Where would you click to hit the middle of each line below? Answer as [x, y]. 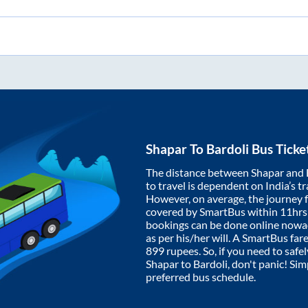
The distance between [198, 173]
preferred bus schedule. [201, 277]
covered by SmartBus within [213, 212]
